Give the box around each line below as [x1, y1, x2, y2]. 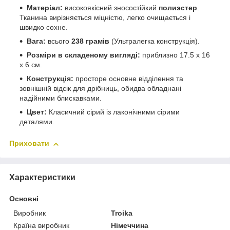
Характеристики [9, 172, 75, 182]
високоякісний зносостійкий [63, 4, 159, 12]
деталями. [20, 118, 54, 126]
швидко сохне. [20, 23, 68, 32]
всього [46, 37, 71, 46]
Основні [9, 194, 39, 203]
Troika [111, 208, 133, 217]
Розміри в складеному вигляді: [27, 51, 140, 60]
